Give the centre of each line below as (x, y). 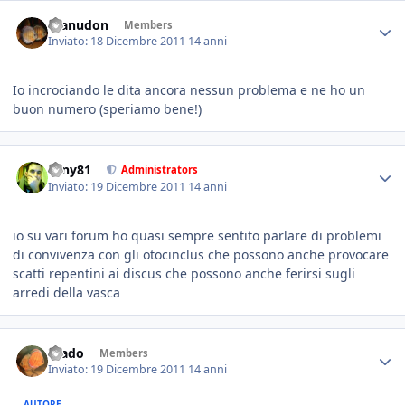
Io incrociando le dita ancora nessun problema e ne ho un (189, 90)
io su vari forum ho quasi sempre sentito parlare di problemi (197, 235)
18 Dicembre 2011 (140, 42)
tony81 (70, 170)
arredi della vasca (66, 292)
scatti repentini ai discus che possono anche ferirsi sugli (184, 273)
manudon (79, 24)
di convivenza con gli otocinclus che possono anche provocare (201, 254)
